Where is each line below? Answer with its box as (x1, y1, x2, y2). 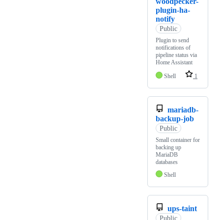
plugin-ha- (156, 6, 190, 15)
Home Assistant (156, 59, 192, 66)
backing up (156, 144, 181, 151)
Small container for (156, 137, 200, 144)
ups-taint (167, 204, 197, 213)
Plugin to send (156, 37, 189, 44)
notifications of (156, 44, 191, 52)
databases (156, 159, 178, 166)
